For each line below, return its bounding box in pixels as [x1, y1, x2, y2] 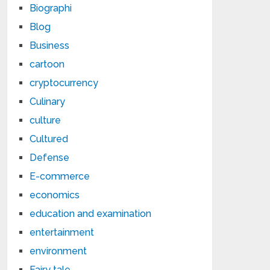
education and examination [30, 208, 152, 219]
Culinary [30, 96, 66, 107]
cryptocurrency [30, 77, 99, 89]
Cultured [30, 133, 69, 145]
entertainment [30, 227, 95, 238]
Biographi [30, 2, 72, 14]
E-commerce [30, 171, 90, 182]
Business [30, 40, 70, 51]
